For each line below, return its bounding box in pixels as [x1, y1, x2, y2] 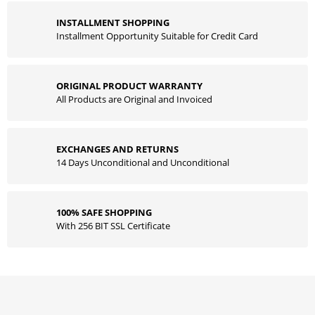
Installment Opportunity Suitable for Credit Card [56, 30, 258, 42]
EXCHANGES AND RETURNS [56, 143, 179, 155]
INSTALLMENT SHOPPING [56, 16, 169, 29]
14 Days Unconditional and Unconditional [56, 156, 229, 169]
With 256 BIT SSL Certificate [56, 219, 170, 232]
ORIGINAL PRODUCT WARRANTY [56, 79, 202, 92]
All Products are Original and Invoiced [56, 93, 212, 105]
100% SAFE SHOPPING [56, 206, 152, 219]
